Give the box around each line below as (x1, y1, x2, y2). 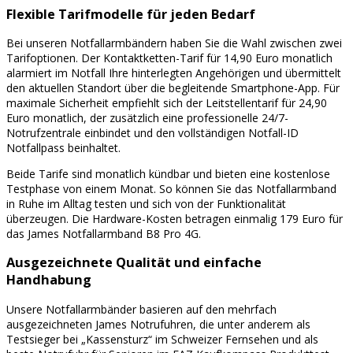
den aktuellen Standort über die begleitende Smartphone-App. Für (6, 80, 340, 95)
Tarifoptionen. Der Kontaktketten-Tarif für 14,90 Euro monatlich (6, 50, 333, 65)
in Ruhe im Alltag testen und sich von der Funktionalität (6, 195, 286, 211)
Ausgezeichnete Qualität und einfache (6, 254, 262, 272)
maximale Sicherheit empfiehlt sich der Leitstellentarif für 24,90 (6, 95, 327, 110)
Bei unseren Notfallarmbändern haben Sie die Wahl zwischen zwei (6, 35, 342, 50)
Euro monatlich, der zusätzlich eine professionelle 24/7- (6, 110, 288, 125)
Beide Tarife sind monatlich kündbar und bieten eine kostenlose (6, 165, 330, 181)
